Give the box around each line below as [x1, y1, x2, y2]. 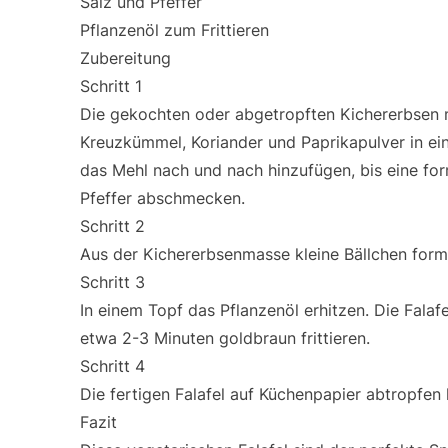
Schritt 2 [80, 216, 145, 236]
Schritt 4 [80, 356, 145, 376]
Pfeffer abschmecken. [80, 188, 245, 208]
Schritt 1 [80, 76, 142, 96]
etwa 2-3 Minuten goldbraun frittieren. [80, 328, 370, 348]
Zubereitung [80, 48, 171, 68]
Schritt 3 [80, 272, 145, 292]
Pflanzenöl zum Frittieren [80, 20, 269, 40]
